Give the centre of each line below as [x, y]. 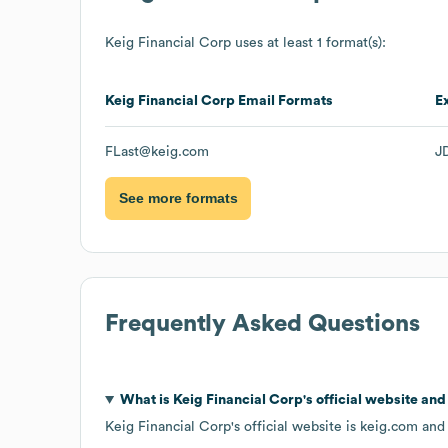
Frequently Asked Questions [262, 323]
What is [146, 399]
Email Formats [284, 100]
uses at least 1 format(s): [308, 42]
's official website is [295, 426]
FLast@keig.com [157, 151]
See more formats [178, 198]
